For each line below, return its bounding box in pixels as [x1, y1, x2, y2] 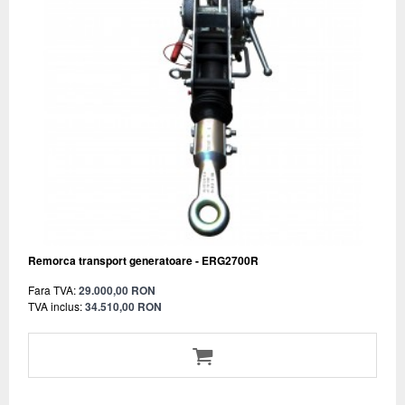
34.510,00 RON [85, 297, 162, 315]
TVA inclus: [28, 297, 82, 314]
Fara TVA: [28, 281, 76, 297]
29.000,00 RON [79, 281, 155, 298]
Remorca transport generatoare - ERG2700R [28, 251, 259, 268]
